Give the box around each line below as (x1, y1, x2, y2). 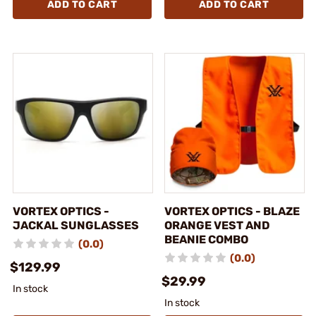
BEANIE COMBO (164, 233, 248, 246)
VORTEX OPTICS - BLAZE (164, 205, 300, 218)
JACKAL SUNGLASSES (13, 219, 139, 232)
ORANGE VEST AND (164, 219, 269, 232)
